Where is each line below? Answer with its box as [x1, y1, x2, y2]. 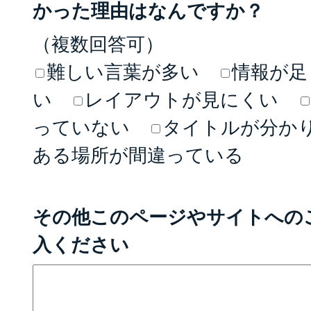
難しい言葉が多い [47, 60, 200, 83]
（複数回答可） [33, 32, 165, 56]
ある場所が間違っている [33, 143, 244, 167]
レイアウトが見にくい [85, 87, 279, 111]
